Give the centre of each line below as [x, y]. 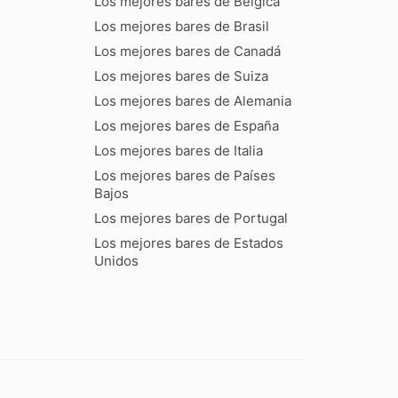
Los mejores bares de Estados [189, 243]
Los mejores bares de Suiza [182, 76]
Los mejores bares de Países [185, 176]
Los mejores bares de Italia [179, 151]
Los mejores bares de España [187, 126]
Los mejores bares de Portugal [191, 219]
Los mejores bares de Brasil [182, 27]
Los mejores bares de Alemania [193, 101]
